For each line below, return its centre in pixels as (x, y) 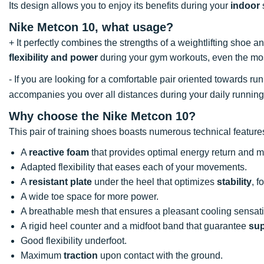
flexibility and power (53, 57)
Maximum (42, 255)
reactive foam (59, 152)
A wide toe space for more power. (90, 196)
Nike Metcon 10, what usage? (91, 27)
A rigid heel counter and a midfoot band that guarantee (135, 226)
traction (81, 255)
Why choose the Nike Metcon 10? (102, 116)
